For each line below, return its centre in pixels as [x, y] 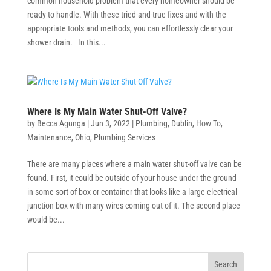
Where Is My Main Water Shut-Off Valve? [107, 112]
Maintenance [49, 137]
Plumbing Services [124, 137]
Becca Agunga [61, 123]
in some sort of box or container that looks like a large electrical [132, 192]
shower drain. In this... [66, 42]
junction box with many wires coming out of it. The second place [133, 206]
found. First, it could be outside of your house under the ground [132, 178]
